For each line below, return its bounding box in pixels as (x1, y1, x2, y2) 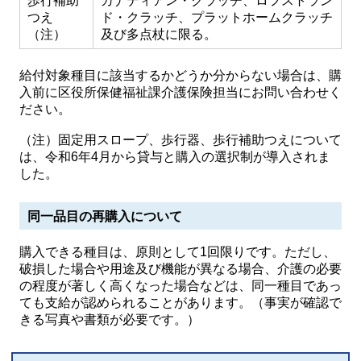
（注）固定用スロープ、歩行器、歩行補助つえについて (19, 133, 342, 147)
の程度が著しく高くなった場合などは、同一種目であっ (19, 279, 342, 293)
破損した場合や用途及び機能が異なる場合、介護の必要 (19, 262, 342, 276)
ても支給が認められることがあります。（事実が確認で (19, 296, 342, 309)
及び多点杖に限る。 (101, 27, 217, 41)
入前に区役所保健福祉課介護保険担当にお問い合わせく (19, 85, 342, 99)
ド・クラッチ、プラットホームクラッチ (101, 10, 333, 24)
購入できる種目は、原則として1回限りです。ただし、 (19, 245, 336, 259)
